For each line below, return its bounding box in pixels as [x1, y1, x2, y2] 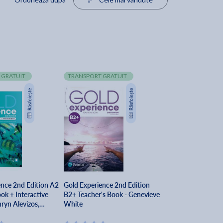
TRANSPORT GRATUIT [67, 72, 127, 80]
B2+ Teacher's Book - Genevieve [63, 190, 160, 200]
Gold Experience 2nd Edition [63, 180, 150, 190]
